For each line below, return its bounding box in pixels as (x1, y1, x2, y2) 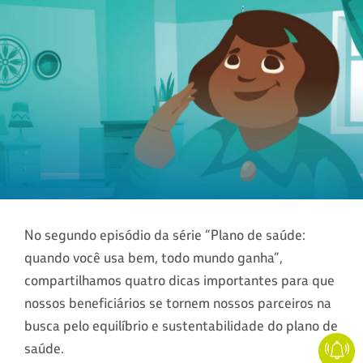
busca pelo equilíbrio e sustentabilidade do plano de (24, 316, 338, 335)
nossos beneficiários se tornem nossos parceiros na (24, 293, 331, 312)
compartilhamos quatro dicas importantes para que (24, 271, 335, 289)
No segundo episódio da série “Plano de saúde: (24, 225, 305, 244)
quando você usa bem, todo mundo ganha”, (24, 248, 283, 267)
